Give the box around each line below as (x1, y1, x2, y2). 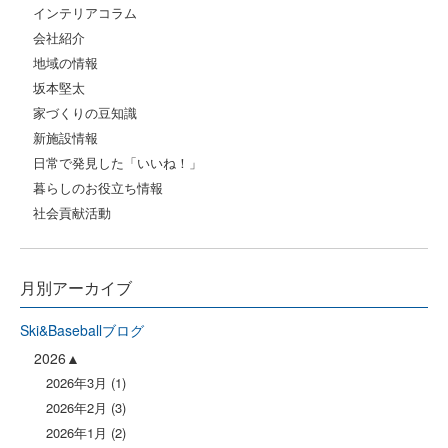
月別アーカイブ (20, 276, 132, 299)
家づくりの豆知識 (33, 103, 137, 122)
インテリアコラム (33, 3, 137, 22)
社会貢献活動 (33, 203, 111, 222)
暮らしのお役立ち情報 (33, 178, 163, 197)
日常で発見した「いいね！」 (33, 153, 202, 172)
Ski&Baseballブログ (20, 320, 144, 340)
